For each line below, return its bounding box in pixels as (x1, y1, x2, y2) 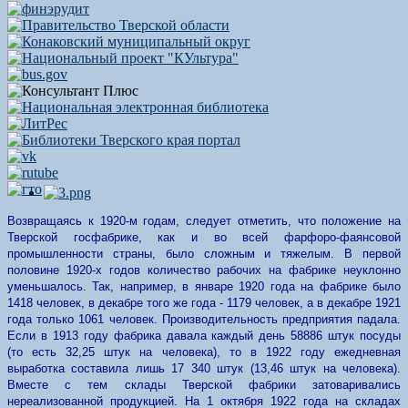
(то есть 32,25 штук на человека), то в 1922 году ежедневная (7, 345, 401, 359)
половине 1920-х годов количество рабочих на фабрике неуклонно (7, 263, 401, 277)
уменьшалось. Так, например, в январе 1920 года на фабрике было (7, 280, 401, 293)
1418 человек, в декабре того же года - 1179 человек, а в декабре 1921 (7, 296, 401, 310)
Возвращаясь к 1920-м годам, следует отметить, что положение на (7, 214, 401, 228)
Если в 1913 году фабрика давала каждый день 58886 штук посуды (7, 329, 401, 342)
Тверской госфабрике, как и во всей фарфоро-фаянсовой (7, 230, 401, 244)
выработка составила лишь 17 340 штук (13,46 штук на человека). (7, 362, 401, 375)
